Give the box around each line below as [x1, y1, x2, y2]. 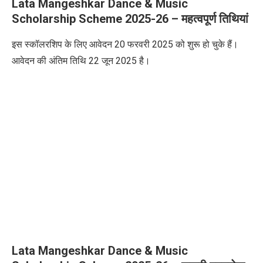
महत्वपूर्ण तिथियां [181, 12, 248, 26]
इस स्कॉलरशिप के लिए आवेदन [12, 39, 114, 50]
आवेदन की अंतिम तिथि [12, 55, 89, 67]
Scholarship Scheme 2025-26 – [12, 12, 181, 26]
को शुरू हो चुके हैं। [176, 39, 238, 50]
